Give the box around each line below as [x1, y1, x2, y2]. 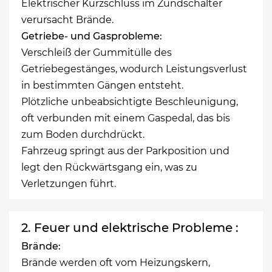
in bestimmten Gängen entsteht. [21, 79, 183, 91]
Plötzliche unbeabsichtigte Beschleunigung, [21, 95, 238, 107]
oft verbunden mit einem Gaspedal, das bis [21, 112, 230, 124]
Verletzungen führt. [21, 177, 116, 189]
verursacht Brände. [21, 13, 114, 25]
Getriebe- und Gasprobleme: [21, 30, 162, 42]
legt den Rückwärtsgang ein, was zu [21, 161, 197, 173]
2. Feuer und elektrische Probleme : [21, 220, 239, 235]
